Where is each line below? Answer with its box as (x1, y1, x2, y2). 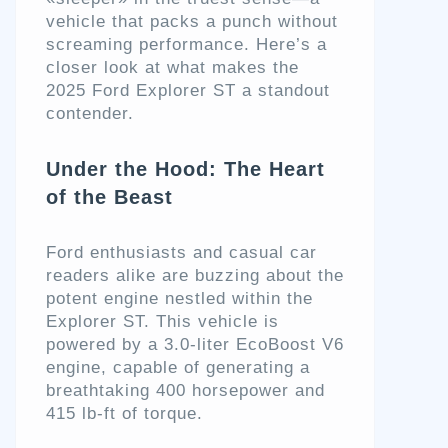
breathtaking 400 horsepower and (46, 381, 325, 401)
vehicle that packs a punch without (46, 12, 338, 32)
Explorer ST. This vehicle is (46, 312, 279, 332)
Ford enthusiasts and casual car (46, 243, 317, 263)
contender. (46, 104, 134, 124)
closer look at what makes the (46, 58, 299, 78)
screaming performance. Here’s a (46, 35, 327, 55)
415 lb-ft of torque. (46, 404, 203, 424)
